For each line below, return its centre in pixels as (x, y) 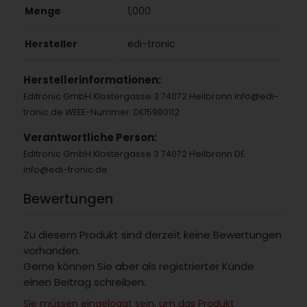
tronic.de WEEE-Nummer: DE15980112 (101, 112)
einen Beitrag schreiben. (84, 282)
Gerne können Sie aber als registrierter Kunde (138, 266)
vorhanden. (51, 250)
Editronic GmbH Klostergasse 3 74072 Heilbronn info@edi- (151, 97)
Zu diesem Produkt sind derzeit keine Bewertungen (152, 234)
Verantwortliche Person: (90, 138)
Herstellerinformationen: (92, 80)
